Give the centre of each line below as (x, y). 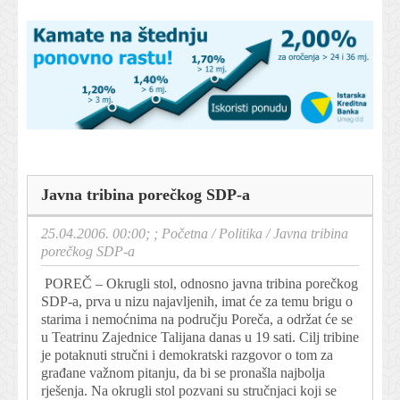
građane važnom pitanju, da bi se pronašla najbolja (183, 372)
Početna (185, 233)
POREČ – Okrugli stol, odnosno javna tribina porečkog (200, 283)
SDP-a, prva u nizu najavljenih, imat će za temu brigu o (197, 301)
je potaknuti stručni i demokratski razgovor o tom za (187, 354)
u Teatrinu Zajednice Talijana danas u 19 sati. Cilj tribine (200, 337)
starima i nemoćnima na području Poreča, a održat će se (197, 319)
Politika (241, 233)
